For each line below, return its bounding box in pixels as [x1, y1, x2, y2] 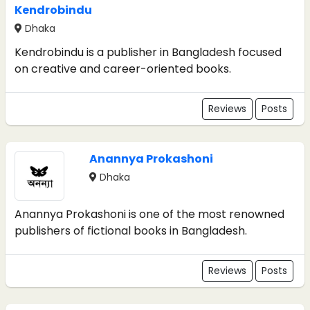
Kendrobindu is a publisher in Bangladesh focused [15, 44, 282, 61]
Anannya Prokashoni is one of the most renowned [15, 206, 284, 223]
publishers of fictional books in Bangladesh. [15, 223, 247, 239]
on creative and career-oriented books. [15, 61, 231, 77]
